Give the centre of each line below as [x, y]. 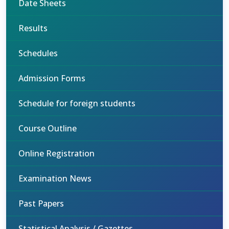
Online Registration [56, 153]
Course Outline [48, 128]
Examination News [55, 178]
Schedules [38, 53]
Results [33, 28]
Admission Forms [52, 78]
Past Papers [41, 203]
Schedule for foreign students [77, 103]
